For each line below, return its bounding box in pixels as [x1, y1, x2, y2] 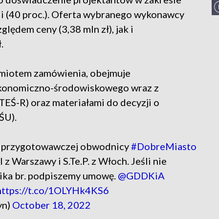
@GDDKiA [118, 170, 165, 182]
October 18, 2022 [12, 199, 91, 211]
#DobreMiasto [131, 140, 197, 153]
